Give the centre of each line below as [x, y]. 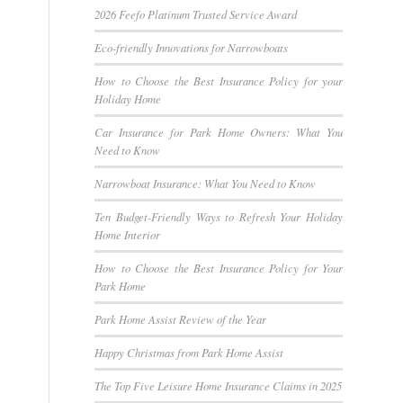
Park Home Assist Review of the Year [181, 319]
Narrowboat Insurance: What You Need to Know [206, 183]
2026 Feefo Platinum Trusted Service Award [196, 14]
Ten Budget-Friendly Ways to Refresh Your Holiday [219, 216]
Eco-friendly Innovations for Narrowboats [192, 47]
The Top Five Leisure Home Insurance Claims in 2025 [219, 385]
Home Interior [128, 234]
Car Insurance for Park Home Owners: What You [219, 132]
